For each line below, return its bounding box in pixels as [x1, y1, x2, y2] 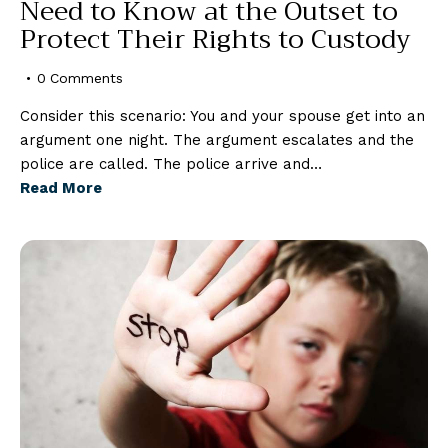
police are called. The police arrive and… [20, 154, 322, 173]
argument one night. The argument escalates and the [20, 130, 414, 149]
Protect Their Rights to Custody [20, 16, 411, 62]
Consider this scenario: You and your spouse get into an [20, 106, 425, 125]
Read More [20, 178, 102, 197]
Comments [50, 69, 124, 86]
